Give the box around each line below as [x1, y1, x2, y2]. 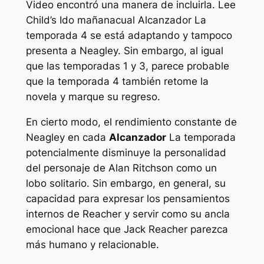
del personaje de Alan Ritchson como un [25, 161, 217, 174]
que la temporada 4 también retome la [25, 75, 209, 87]
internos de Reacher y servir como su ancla [25, 207, 230, 220]
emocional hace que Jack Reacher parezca [25, 223, 228, 235]
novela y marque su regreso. [25, 90, 160, 103]
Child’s [25, 14, 60, 26]
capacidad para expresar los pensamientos [25, 192, 230, 204]
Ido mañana [59, 14, 115, 26]
